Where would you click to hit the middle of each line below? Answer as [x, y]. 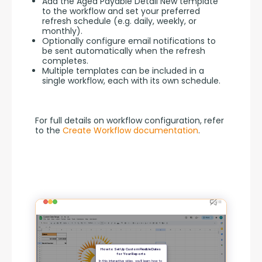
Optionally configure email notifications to [129, 41]
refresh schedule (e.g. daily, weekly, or [119, 21]
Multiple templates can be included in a [123, 71]
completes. [65, 61]
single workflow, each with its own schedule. [131, 81]
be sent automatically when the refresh [124, 51]
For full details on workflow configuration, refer [130, 120]
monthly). [62, 31]
